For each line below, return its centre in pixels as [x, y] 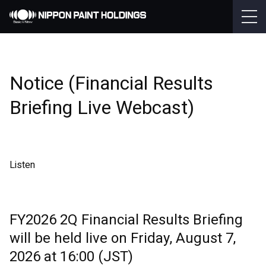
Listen [22, 165]
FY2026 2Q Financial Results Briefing [126, 220]
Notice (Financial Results [111, 83]
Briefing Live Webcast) [102, 108]
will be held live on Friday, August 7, [123, 238]
